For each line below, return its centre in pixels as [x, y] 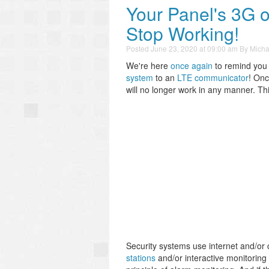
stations [141, 258]
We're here [148, 65]
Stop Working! [183, 33]
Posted [138, 48]
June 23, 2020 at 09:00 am [194, 48]
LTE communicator [213, 77]
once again [192, 65]
